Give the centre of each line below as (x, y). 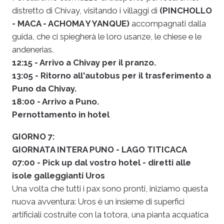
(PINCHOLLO (185, 10)
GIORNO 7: (33, 137)
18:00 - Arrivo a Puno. (55, 101)
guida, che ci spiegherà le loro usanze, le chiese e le (107, 36)
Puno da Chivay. (44, 88)
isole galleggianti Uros (58, 176)
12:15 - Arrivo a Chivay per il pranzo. (84, 62)
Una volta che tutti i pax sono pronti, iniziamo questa (110, 189)
